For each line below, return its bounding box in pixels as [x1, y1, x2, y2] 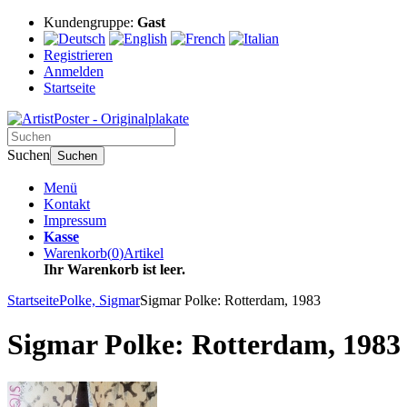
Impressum [44, 213, 106, 228]
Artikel [124, 245, 164, 261]
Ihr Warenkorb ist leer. [44, 262, 185, 277]
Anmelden [44, 64, 104, 79]
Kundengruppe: [44, 15, 137, 30]
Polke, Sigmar [59, 293, 140, 308]
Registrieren [44, 47, 113, 63]
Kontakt [44, 196, 90, 212]
